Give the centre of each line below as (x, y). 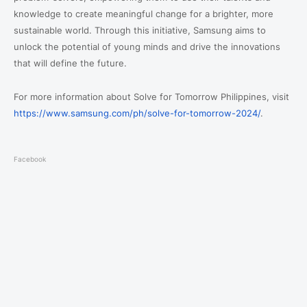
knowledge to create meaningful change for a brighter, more (144, 14)
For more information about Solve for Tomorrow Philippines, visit (151, 97)
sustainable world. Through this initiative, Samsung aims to (140, 30)
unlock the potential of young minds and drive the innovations (147, 47)
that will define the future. (70, 63)
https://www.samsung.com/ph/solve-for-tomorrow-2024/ (137, 113)
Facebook (30, 159)
